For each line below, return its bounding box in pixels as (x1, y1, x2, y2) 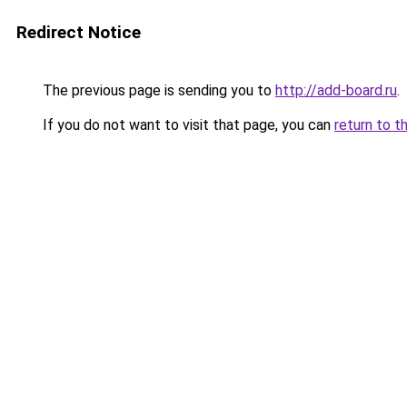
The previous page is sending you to (39, 82, 275, 99)
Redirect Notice (16, 22, 141, 43)
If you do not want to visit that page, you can (39, 116, 334, 134)
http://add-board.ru (275, 82, 397, 99)
